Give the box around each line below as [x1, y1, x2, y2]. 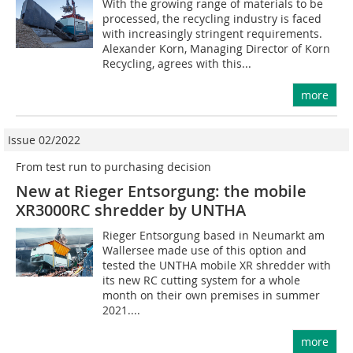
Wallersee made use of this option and [102, 243, 307, 258]
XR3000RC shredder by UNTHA [16, 199, 246, 221]
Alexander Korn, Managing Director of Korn [102, 41, 331, 57]
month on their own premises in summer [102, 288, 321, 303]
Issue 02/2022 [8, 132, 80, 148]
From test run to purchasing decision [16, 159, 211, 175]
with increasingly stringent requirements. [102, 26, 323, 42]
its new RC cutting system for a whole [102, 273, 301, 288]
